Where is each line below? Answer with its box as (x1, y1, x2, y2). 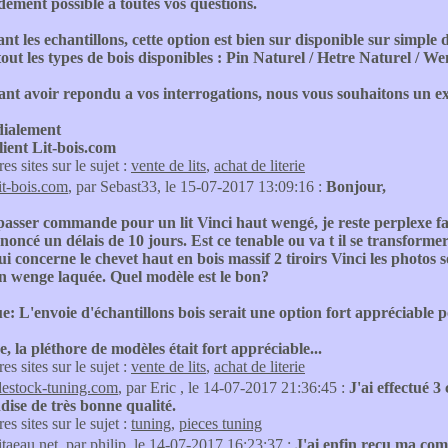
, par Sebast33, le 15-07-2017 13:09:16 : (68, 178, 326, 195)
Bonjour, (326, 178, 386, 195)
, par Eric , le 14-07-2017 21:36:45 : (118, 379, 349, 396)
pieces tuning (179, 415, 262, 432)
